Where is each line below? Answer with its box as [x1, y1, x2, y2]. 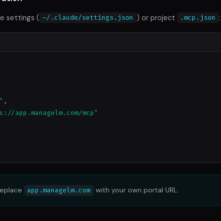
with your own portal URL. [93, 185, 179, 195]
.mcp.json [180, 13, 216, 22]
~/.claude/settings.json [42, 13, 134, 22]
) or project [136, 12, 177, 23]
